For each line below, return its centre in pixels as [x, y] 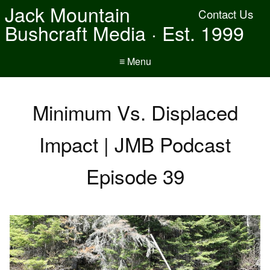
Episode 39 [135, 176]
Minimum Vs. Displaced [135, 112]
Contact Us [226, 14]
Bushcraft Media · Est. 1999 [124, 33]
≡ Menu [135, 61]
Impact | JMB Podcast [135, 144]
